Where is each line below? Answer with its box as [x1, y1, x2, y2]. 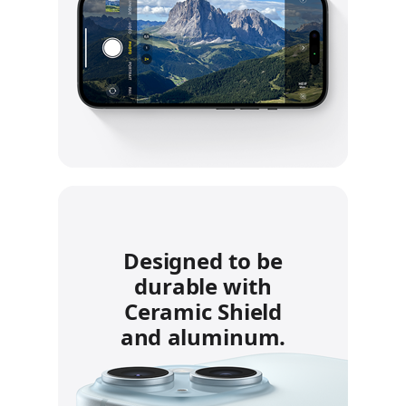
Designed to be [123, 246, 283, 276]
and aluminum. [120, 322, 286, 353]
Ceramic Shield [123, 296, 283, 327]
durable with [134, 271, 272, 302]
